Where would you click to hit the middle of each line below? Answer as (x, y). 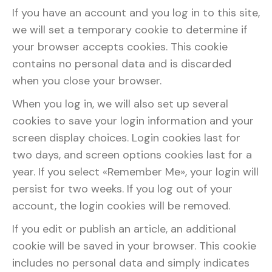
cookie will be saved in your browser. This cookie (134, 246)
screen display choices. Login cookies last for (126, 138)
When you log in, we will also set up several (120, 104)
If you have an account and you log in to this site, (136, 13)
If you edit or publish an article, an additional (124, 229)
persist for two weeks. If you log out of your (122, 189)
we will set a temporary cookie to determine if (130, 30)
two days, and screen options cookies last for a (132, 155)
